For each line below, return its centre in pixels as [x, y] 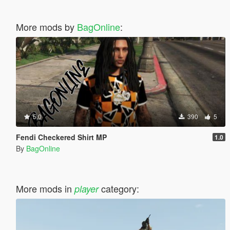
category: [119, 188]
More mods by [46, 26]
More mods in [45, 188]
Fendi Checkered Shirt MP [61, 137]
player [86, 188]
